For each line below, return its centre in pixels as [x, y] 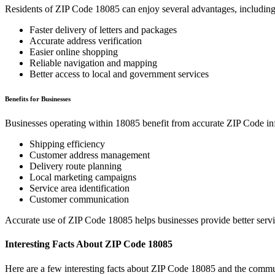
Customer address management [90, 155]
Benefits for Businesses [38, 99]
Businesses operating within [60, 123]
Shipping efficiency [67, 144]
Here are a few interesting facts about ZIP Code [98, 268]
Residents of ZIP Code [50, 9]
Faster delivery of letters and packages [103, 30]
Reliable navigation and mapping [93, 63]
